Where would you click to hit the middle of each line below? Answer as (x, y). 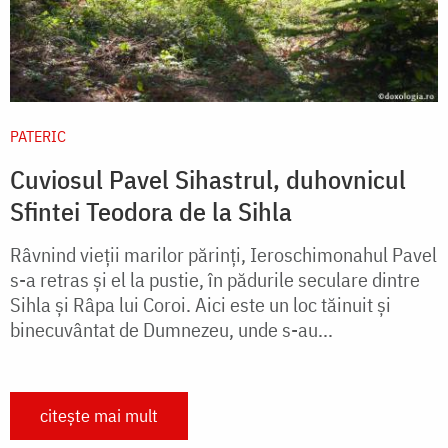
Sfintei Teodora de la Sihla (151, 210)
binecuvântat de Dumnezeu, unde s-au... (171, 329)
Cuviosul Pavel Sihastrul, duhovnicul (208, 178)
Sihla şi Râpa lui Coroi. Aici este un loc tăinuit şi (200, 304)
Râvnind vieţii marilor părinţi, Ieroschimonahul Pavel (223, 254)
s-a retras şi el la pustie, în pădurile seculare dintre (215, 279)
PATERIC (38, 135)
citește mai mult (99, 415)
